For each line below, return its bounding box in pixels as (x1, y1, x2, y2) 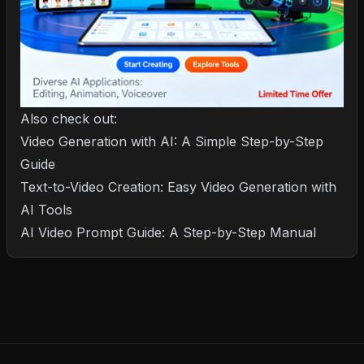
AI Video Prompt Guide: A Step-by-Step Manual (20, 224, 316, 240)
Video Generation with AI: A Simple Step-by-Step (20, 133, 323, 149)
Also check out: (20, 110, 117, 127)
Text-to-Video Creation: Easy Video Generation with (20, 179, 336, 195)
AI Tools (20, 201, 72, 218)
